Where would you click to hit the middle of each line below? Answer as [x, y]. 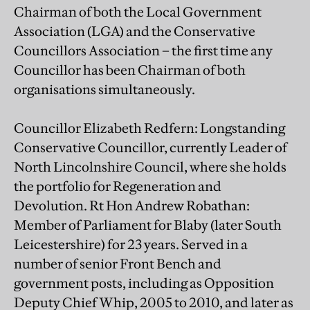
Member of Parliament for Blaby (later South [148, 225]
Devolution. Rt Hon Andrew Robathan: [132, 205]
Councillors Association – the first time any [143, 50]
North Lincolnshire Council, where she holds [150, 166]
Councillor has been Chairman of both [130, 70]
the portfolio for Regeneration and [118, 186]
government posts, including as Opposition [144, 283]
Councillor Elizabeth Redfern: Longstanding [149, 128]
